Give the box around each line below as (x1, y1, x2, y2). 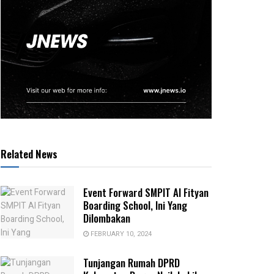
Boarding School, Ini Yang (83, 198, 187, 213)
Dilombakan (83, 210, 130, 226)
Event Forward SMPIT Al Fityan (83, 185, 209, 201)
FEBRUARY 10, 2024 (89, 229, 152, 240)
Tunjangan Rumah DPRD (83, 255, 180, 271)
